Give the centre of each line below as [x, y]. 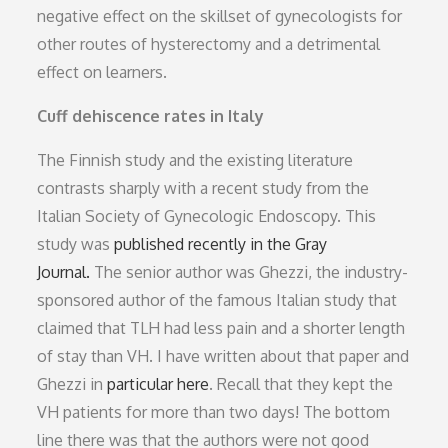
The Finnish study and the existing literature [195, 160]
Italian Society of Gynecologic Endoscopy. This [207, 216]
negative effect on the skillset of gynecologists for [220, 16]
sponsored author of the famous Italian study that [217, 300]
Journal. [64, 272]
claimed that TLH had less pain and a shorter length [221, 328]
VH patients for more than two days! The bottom [214, 412]
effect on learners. [102, 72]
